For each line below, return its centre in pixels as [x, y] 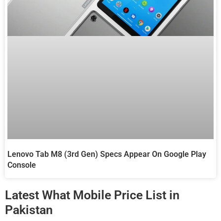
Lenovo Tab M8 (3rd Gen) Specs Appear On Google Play [107, 154]
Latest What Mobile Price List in [92, 195]
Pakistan [29, 210]
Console [22, 165]
